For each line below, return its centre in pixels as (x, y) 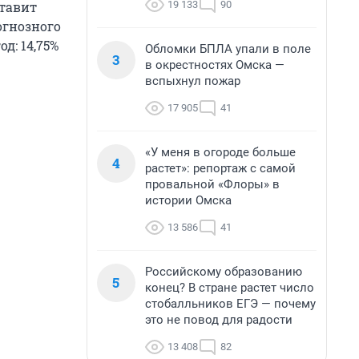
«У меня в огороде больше (220, 152)
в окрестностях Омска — (215, 65)
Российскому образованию (224, 272)
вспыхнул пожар (193, 81)
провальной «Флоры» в (212, 184)
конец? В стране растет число (230, 288)
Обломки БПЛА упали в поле (228, 49)
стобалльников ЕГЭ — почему (230, 304)
